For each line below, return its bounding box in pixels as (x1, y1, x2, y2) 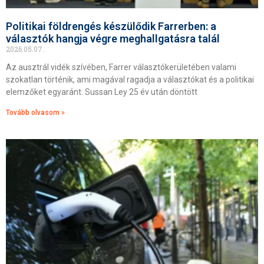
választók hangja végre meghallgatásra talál (6, 32, 220, 45)
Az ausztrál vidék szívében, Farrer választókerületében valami (6, 62, 236, 72)
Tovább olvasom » (6, 108, 65, 117)
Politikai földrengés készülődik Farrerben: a (6, 20, 216, 32)
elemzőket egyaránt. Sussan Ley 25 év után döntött (6, 87, 197, 97)
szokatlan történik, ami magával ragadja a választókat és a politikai (6, 75, 254, 84)
